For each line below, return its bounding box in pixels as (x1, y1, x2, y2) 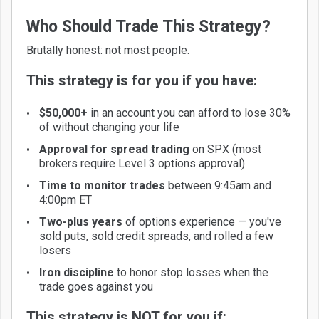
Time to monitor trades (39, 178, 165, 192)
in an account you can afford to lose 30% (88, 105, 291, 120)
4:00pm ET (39, 192, 92, 206)
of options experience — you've (122, 214, 281, 229)
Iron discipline (39, 265, 114, 279)
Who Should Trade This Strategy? (26, 16, 271, 36)
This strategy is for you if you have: (26, 71, 257, 89)
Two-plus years (39, 214, 122, 229)
